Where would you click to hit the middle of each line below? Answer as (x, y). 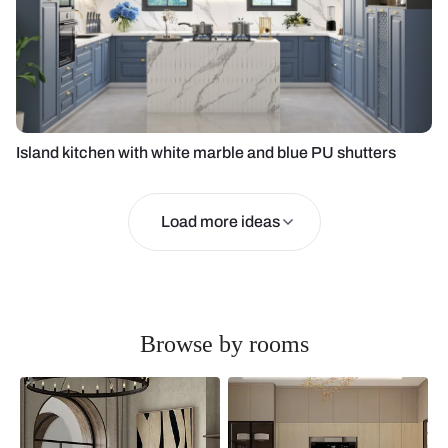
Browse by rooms (224, 344)
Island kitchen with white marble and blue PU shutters (206, 152)
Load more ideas (220, 221)
